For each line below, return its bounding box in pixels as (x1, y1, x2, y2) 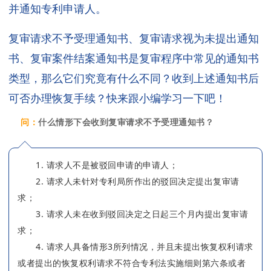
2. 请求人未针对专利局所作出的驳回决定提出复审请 (36, 175, 240, 187)
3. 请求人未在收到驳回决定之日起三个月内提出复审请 (36, 207, 248, 220)
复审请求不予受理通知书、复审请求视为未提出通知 (8, 30, 259, 45)
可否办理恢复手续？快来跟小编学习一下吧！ (8, 90, 226, 105)
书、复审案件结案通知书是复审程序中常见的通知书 (8, 50, 259, 65)
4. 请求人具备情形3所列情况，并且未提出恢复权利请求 (36, 240, 253, 252)
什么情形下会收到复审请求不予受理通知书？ (38, 116, 214, 128)
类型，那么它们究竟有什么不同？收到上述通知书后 (8, 70, 259, 85)
